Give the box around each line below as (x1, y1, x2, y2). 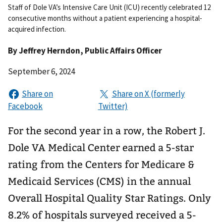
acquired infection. (8, 24, 66, 34)
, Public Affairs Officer (80, 45, 162, 56)
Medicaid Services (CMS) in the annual (8, 175, 191, 187)
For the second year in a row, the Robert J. (8, 124, 205, 137)
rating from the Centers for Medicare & (8, 158, 194, 170)
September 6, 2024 (8, 65, 75, 77)
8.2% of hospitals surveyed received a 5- (8, 209, 196, 221)
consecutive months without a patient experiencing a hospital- (8, 13, 202, 23)
